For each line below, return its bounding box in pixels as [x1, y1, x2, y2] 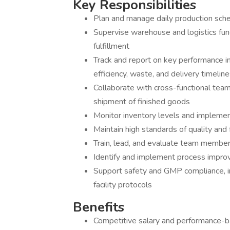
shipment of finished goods [93, 96, 190, 107]
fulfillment [93, 41, 129, 52]
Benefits [73, 198, 124, 216]
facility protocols [93, 179, 152, 190]
